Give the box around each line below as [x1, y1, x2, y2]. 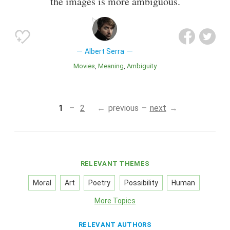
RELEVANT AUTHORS [79, 220, 151, 228]
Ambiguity [131, 62, 157, 70]
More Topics [94, 196, 136, 205]
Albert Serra [85, 47, 125, 55]
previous [108, 103, 139, 113]
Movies [79, 62, 95, 70]
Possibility [124, 178, 158, 187]
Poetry [88, 178, 111, 187]
